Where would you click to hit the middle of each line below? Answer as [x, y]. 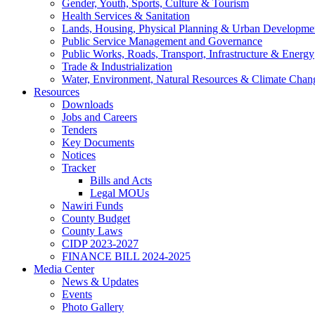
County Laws [92, 231]
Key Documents [98, 142]
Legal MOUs [120, 193]
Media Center [64, 269]
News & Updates [100, 281]
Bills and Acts [121, 180]
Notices [79, 155]
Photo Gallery [93, 307]
